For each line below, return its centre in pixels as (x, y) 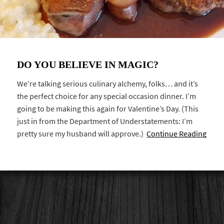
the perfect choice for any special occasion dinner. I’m (107, 96)
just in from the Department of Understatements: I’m (105, 121)
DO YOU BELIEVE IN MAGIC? (88, 64)
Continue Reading (177, 133)
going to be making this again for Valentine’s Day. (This (108, 108)
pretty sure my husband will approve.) (82, 133)
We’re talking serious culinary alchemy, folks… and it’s (108, 83)
